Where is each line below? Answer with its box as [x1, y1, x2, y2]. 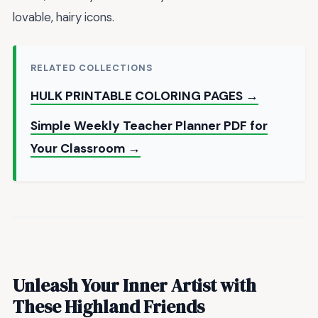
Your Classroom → [31, 140, 141, 156]
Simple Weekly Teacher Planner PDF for [31, 117, 268, 133]
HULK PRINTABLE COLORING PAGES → [31, 87, 258, 104]
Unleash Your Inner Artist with [13, 273, 256, 298]
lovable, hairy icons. [13, 9, 114, 26]
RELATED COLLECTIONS [31, 61, 153, 74]
